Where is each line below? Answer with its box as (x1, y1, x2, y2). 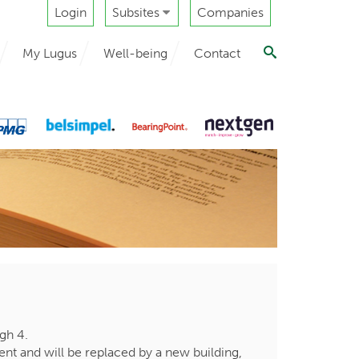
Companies (197, 5, 264, 20)
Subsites (112, 5, 163, 20)
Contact (194, 45, 240, 61)
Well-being (103, 45, 167, 61)
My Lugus (22, 45, 77, 61)
